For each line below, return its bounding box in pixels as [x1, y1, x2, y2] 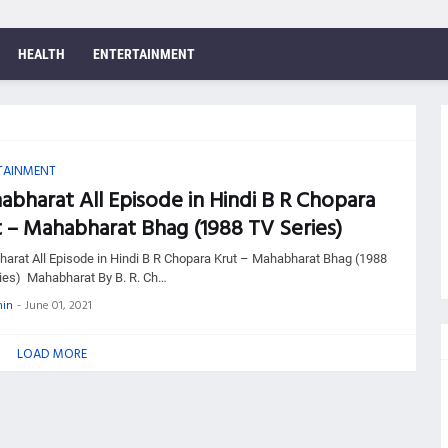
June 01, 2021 [24, 295, 92, 313]
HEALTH [17, 46, 65, 62]
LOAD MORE [16, 342, 87, 363]
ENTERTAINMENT [92, 46, 195, 62]
